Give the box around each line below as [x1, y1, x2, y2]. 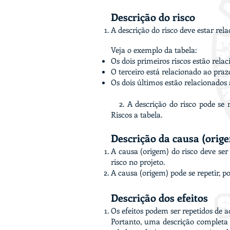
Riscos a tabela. [111, 109, 162, 120]
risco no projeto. [111, 156, 165, 167]
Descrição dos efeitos [111, 190, 208, 204]
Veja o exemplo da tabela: [111, 44, 197, 55]
